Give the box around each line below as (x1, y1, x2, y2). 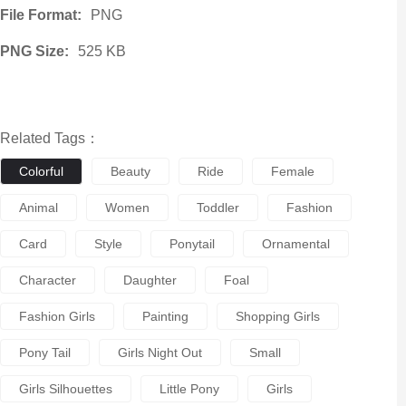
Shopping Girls (235, 309, 320, 324)
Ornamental (261, 237, 330, 251)
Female (270, 164, 314, 179)
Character (18, 273, 76, 287)
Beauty (110, 164, 150, 179)
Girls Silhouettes (18, 382, 112, 396)
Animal (18, 200, 58, 215)
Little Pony (159, 382, 219, 396)
